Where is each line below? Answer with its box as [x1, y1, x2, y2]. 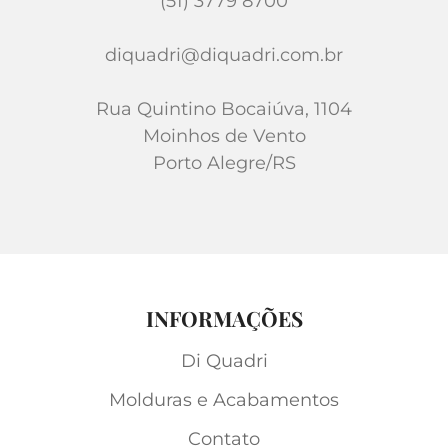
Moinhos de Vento [142, 125, 306, 148]
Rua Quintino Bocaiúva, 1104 [96, 98, 352, 121]
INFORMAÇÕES [145, 304, 303, 333]
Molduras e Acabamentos [109, 389, 339, 412]
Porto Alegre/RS [152, 152, 296, 175]
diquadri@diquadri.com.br [105, 44, 343, 67]
